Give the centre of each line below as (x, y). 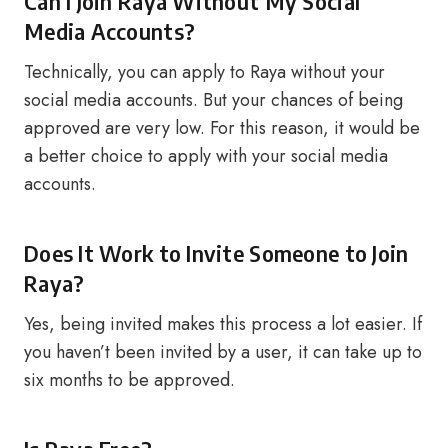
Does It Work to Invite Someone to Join (216, 253)
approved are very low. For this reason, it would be (222, 128)
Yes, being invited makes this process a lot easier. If (223, 324)
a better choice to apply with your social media (206, 156)
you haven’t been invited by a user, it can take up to (223, 352)
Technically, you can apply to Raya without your (204, 72)
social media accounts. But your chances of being (213, 100)
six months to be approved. (129, 380)
